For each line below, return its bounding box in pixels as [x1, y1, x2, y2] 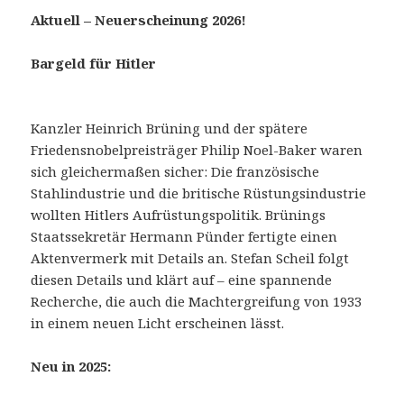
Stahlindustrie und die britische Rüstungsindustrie [31, 184, 367, 203]
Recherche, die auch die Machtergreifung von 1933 [31, 292, 363, 311]
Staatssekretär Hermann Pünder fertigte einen [31, 227, 338, 246]
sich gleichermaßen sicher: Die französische [31, 162, 320, 181]
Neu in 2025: [31, 357, 112, 376]
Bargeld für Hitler [31, 54, 157, 73]
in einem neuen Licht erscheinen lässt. [31, 314, 285, 333]
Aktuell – [31, 11, 96, 30]
